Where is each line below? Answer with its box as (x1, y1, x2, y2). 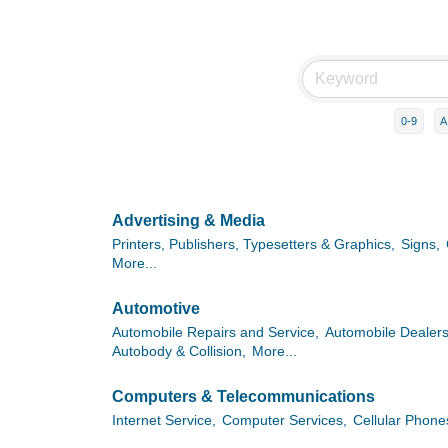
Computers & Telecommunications (112, 387, 375, 405)
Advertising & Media (112, 211, 265, 229)
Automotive (112, 299, 200, 317)
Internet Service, (112, 412, 216, 428)
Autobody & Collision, (112, 344, 246, 360)
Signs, (401, 237, 440, 253)
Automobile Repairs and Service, (112, 325, 319, 341)
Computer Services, (222, 412, 347, 428)
